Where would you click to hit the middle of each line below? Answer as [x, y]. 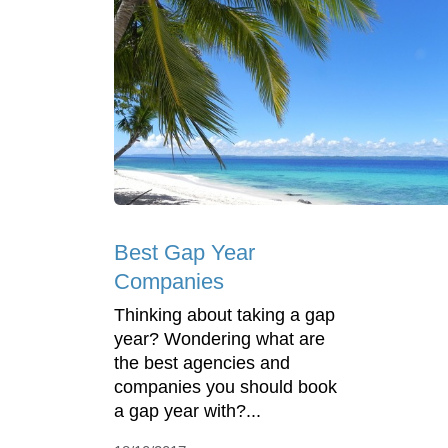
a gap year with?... [187, 411]
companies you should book [225, 387]
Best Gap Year [184, 253]
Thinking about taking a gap [224, 315]
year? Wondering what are [219, 339]
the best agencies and [202, 363]
